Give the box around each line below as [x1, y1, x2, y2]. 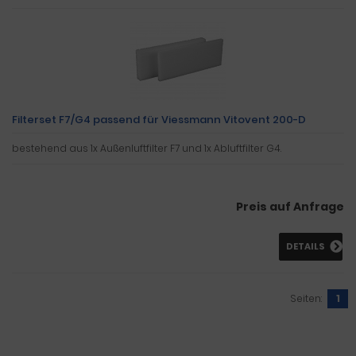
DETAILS [286, 239, 325, 253]
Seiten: [290, 291, 322, 305]
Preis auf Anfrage [236, 198, 344, 215]
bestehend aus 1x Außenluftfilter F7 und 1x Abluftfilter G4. [12, 141, 281, 155]
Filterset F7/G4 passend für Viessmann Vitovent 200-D [12, 111, 306, 127]
